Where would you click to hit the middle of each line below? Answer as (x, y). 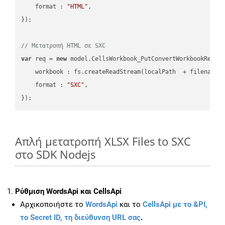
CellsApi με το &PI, (175, 205)
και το (130, 205)
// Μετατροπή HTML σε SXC (64, 45)
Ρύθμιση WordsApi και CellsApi (68, 192)
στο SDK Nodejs (55, 154)
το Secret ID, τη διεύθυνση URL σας (80, 218)
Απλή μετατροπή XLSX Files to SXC (103, 141)
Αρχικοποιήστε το (53, 205)
